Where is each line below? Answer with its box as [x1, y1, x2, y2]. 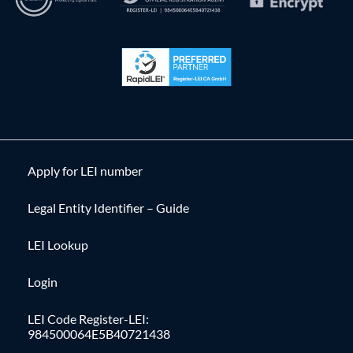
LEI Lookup [28, 237, 88, 253]
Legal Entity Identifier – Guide [28, 200, 189, 216]
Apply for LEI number [28, 163, 143, 179]
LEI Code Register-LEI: [28, 311, 149, 327]
